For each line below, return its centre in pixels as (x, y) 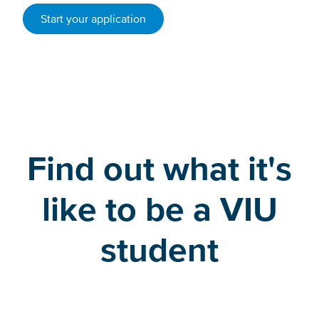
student (159, 249)
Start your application (93, 18)
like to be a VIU (159, 208)
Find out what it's (159, 168)
